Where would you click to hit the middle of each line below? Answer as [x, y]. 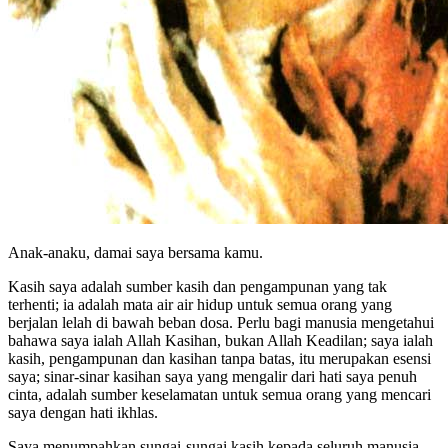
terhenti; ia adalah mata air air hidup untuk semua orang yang [200, 304]
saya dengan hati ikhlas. [83, 412]
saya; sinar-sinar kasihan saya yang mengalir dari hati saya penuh [212, 376]
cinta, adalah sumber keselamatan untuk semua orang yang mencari [219, 394]
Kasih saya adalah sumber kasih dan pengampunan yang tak [197, 286]
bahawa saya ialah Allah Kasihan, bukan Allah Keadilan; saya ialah [220, 340]
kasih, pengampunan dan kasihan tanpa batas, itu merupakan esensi [219, 358]
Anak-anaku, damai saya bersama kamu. [135, 252]
